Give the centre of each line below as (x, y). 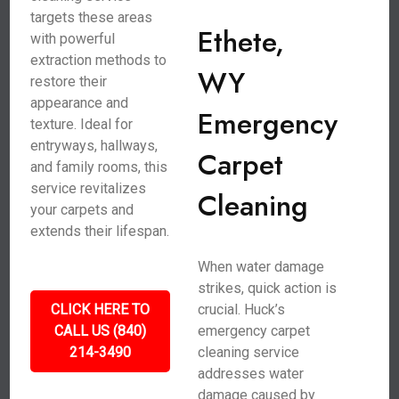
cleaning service (248, 352)
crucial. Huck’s (241, 309)
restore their (69, 81)
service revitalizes (89, 188)
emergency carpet (253, 331)
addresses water (250, 374)
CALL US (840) (101, 331)
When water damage (261, 267)
